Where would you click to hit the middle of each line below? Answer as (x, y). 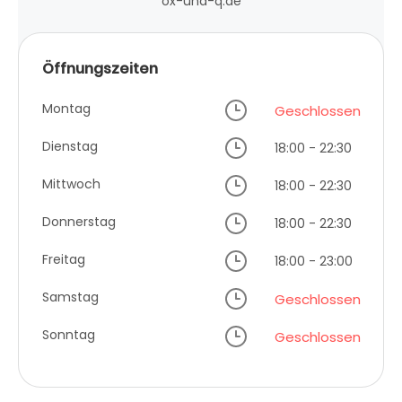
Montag (66, 108)
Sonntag (69, 334)
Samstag (70, 297)
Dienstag (70, 146)
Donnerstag (79, 221)
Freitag (64, 259)
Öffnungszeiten (100, 68)
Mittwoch (71, 184)
